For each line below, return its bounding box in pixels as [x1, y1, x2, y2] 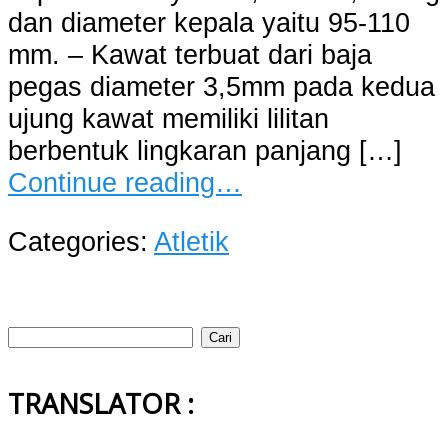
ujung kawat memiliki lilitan [8, 102, 329, 134]
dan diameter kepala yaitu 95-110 [8, 6, 410, 38]
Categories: [8, 225, 154, 257]
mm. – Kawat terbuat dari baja [8, 38, 372, 70]
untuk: [7, 347, 82, 379]
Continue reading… [8, 166, 242, 198]
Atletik [154, 225, 229, 257]
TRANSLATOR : [8, 385, 194, 423]
